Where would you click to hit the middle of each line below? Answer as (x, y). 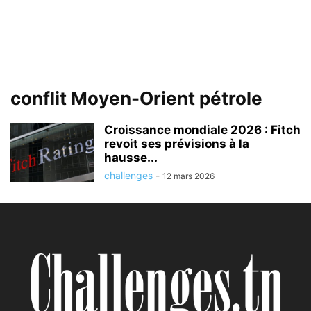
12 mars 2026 (188, 176)
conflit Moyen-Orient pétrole (136, 98)
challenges (128, 175)
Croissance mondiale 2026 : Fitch (202, 130)
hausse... (131, 158)
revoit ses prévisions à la (177, 144)
